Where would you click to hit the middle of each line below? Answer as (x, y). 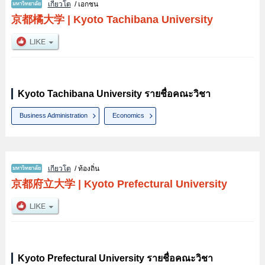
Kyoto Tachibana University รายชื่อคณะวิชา (114, 94)
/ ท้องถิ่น (85, 168)
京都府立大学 (43, 184)
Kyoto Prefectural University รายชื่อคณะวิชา (115, 258)
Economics (129, 116)
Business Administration (54, 116)
